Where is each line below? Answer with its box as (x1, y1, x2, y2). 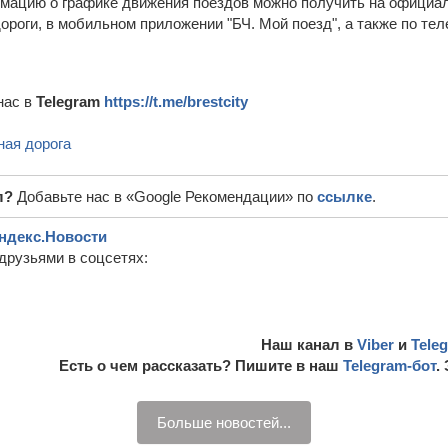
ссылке (317, 188, 372, 205)
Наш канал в (261, 336, 357, 353)
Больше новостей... (157, 414, 291, 431)
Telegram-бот (343, 357, 436, 374)
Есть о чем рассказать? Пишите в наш (59, 357, 343, 374)
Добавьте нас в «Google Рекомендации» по (17, 188, 317, 205)
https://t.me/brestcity (104, 93, 248, 110)
